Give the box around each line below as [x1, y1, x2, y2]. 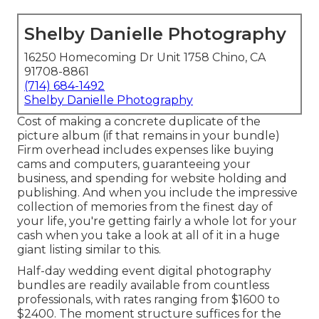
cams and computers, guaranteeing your [17, 157, 251, 172]
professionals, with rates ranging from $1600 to [17, 293, 280, 307]
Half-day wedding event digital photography [17, 264, 271, 278]
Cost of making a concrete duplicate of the [17, 115, 261, 129]
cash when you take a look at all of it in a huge [17, 229, 280, 243]
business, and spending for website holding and [17, 172, 287, 186]
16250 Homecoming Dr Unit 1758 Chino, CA [24, 51, 266, 65]
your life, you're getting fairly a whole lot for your [17, 214, 297, 229]
